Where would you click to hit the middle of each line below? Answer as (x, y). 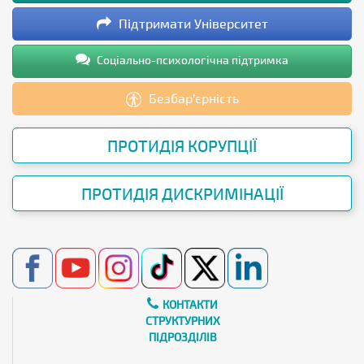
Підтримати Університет (191, 23)
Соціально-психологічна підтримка (191, 59)
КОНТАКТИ (190, 304)
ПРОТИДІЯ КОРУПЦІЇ (182, 145)
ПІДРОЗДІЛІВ (182, 336)
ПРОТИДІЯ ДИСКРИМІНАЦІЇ (182, 193)
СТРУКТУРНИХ (182, 320)
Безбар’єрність (192, 97)
